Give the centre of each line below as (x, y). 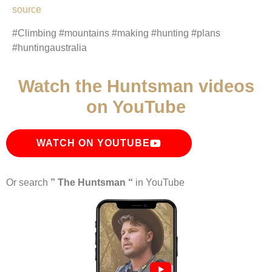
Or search (28, 183)
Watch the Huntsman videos (136, 87)
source (27, 10)
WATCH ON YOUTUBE (93, 143)
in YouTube (159, 183)
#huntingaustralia (49, 47)
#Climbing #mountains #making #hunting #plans (116, 33)
